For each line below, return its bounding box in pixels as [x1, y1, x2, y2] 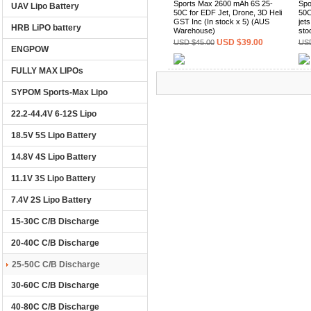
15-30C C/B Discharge [10, 217, 99, 226]
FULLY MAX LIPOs [10, 66, 83, 76]
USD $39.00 [216, 37, 263, 47]
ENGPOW [10, 44, 49, 54]
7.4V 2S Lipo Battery [10, 195, 92, 205]
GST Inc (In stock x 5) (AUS [173, 17, 269, 26]
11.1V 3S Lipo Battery [10, 174, 96, 183]
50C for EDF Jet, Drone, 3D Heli [173, 8, 282, 17]
